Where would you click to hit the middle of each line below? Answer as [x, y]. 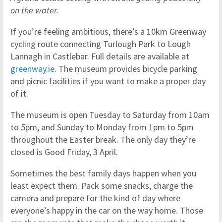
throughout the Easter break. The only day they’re [103, 140]
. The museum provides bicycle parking [126, 69]
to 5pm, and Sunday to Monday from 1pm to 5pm [102, 127]
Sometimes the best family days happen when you [103, 173]
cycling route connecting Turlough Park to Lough [101, 44]
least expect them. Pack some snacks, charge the [102, 186]
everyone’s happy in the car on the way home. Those [107, 211]
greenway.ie [32, 69]
